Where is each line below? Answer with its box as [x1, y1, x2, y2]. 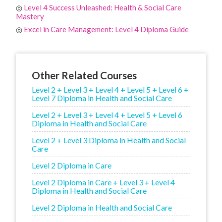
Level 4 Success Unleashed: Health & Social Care [24, 2, 181, 12]
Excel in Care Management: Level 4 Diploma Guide [24, 24, 189, 34]
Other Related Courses [32, 69, 137, 81]
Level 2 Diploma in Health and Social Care [32, 202, 172, 212]
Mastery [16, 11, 44, 21]
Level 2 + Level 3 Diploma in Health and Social [32, 135, 186, 145]
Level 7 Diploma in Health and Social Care [32, 93, 172, 103]
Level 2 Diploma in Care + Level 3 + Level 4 [32, 177, 175, 187]
